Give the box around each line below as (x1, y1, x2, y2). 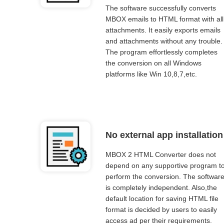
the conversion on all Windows (105, 59, 201, 67)
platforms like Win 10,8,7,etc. (105, 70, 197, 78)
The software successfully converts (105, 4, 216, 12)
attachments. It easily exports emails (105, 26, 220, 34)
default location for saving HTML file (105, 194, 218, 202)
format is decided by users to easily (105, 205, 217, 213)
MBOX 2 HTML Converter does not (105, 150, 216, 158)
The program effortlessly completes (105, 48, 217, 56)
